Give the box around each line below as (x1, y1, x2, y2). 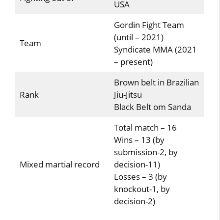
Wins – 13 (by (113, 134, 165, 145)
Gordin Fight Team (113, 19, 184, 30)
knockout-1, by (113, 183, 170, 194)
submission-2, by (113, 146, 178, 158)
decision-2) (113, 195, 155, 207)
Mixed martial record (19, 158, 100, 170)
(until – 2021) (113, 31, 164, 43)
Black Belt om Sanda (113, 101, 191, 112)
